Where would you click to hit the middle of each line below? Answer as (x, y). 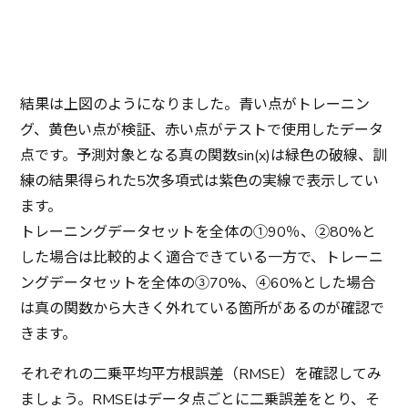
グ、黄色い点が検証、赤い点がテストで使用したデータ (202, 130)
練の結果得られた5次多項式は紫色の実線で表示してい (200, 181)
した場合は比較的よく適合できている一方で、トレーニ (202, 257)
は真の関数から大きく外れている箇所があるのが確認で (203, 308)
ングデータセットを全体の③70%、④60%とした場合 (198, 283)
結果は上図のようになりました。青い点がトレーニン (195, 104)
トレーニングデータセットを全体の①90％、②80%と (199, 232)
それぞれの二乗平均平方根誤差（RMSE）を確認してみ (201, 374)
